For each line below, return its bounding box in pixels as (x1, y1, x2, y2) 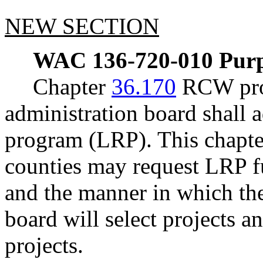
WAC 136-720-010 (33, 48, 213, 73)
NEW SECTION (5, 13, 159, 39)
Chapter (33, 74, 112, 100)
